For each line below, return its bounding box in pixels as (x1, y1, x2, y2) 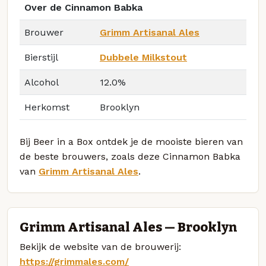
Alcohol (24, 77, 59, 88)
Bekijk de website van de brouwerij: (20, 240, 181, 252)
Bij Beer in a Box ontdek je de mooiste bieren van (20, 136, 243, 148)
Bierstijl (24, 52, 58, 64)
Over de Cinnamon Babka (24, 2, 142, 14)
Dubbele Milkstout (100, 52, 187, 64)
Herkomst (24, 102, 69, 113)
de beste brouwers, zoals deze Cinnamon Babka (20, 151, 240, 163)
